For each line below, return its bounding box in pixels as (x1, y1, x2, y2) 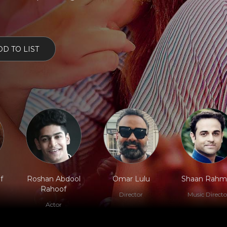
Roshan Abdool (26, 174, 81, 183)
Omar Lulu (112, 174, 150, 183)
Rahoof (41, 184, 66, 194)
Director (119, 191, 143, 198)
